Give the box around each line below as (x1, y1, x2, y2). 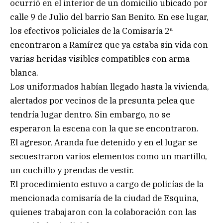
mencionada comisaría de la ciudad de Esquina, (10, 192, 199, 204)
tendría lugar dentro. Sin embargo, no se (10, 109, 170, 120)
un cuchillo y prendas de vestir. (10, 164, 134, 176)
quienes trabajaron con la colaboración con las (10, 206, 197, 218)
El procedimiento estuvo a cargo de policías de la (10, 178, 204, 190)
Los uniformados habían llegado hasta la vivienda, (10, 81, 209, 92)
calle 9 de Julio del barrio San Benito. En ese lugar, (10, 11, 209, 22)
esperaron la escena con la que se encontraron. (10, 122, 199, 134)
